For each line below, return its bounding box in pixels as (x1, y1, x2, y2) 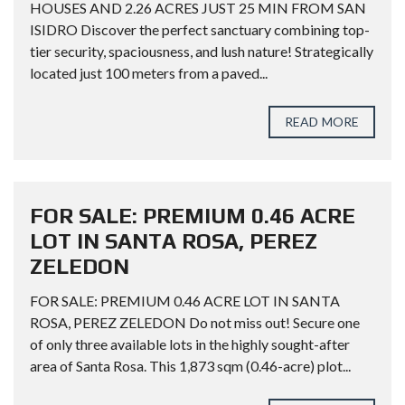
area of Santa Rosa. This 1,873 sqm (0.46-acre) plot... (30, 357, 351, 374)
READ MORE (285, 114, 359, 129)
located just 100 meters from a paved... (30, 64, 268, 81)
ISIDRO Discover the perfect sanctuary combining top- (30, 21, 370, 38)
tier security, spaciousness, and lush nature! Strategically (30, 42, 373, 60)
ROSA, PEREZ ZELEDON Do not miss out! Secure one (30, 314, 360, 331)
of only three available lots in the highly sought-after (30, 335, 350, 353)
